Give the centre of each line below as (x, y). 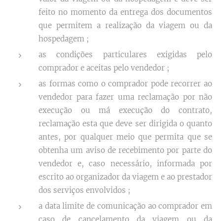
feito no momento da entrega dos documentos (125, 12)
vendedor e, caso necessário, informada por (125, 164)
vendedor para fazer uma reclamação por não (125, 97)
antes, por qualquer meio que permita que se (125, 137)
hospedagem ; (64, 39)
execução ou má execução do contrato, (125, 110)
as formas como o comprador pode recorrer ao (125, 84)
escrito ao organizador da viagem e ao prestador (125, 177)
